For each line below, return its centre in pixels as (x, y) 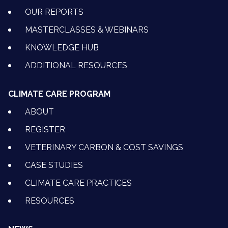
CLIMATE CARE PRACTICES (78, 183)
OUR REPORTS (54, 12)
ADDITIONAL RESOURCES (76, 66)
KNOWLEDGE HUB (62, 48)
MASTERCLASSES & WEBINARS (87, 30)
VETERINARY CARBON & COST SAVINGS (104, 148)
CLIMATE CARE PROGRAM (59, 94)
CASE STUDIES (54, 165)
